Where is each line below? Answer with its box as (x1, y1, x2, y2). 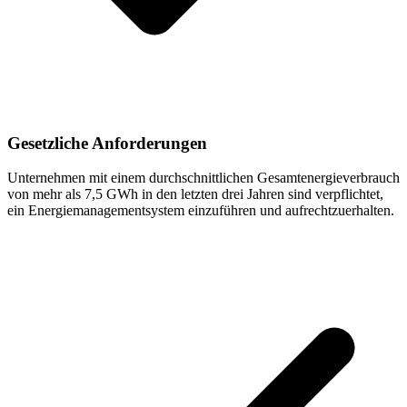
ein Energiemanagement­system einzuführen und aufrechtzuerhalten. (7, 203, 394, 219)
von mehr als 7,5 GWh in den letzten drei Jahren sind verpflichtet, (7, 186, 383, 203)
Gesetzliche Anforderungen (7, 133, 207, 153)
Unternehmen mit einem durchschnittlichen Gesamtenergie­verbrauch (7, 170, 400, 186)
